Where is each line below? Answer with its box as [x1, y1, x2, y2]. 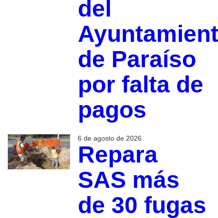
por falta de [77, 72, 203, 98]
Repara [77, 142, 158, 168]
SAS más [77, 167, 180, 193]
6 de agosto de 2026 [77, 134, 142, 143]
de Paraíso [77, 46, 196, 73]
